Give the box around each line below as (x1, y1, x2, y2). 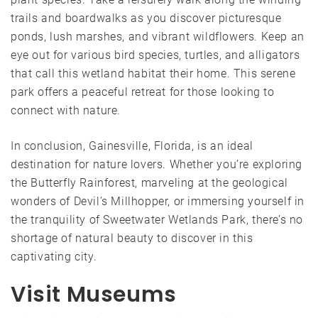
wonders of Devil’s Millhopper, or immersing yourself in (11, 194, 305, 208)
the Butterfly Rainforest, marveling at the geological (11, 175, 288, 190)
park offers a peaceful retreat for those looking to (11, 84, 275, 99)
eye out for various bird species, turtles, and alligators (11, 48, 300, 62)
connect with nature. (11, 103, 121, 117)
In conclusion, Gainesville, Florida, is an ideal (11, 138, 253, 153)
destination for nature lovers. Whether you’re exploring (11, 157, 303, 171)
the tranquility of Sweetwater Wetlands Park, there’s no (11, 212, 304, 226)
